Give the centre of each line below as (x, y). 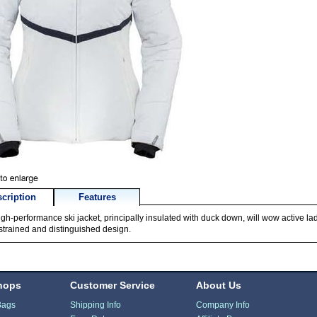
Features (97, 197)
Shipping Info (96, 305)
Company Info (223, 305)
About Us (218, 285)
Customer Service (113, 285)
